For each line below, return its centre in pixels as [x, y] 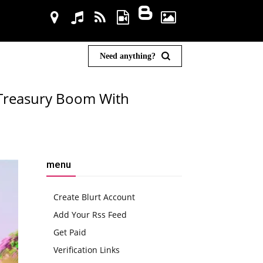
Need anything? [128, 56]
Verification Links [87, 249]
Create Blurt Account [94, 197]
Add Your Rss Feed [90, 214]
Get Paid [70, 232]
